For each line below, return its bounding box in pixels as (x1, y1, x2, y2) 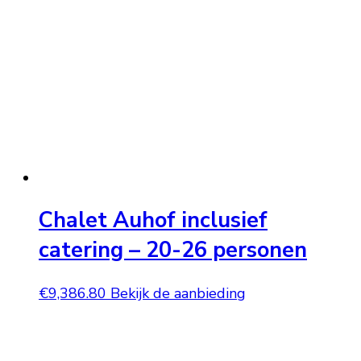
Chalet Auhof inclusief (39, 205, 268, 236)
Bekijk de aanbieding (110, 283, 246, 303)
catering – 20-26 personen (39, 235, 307, 266)
